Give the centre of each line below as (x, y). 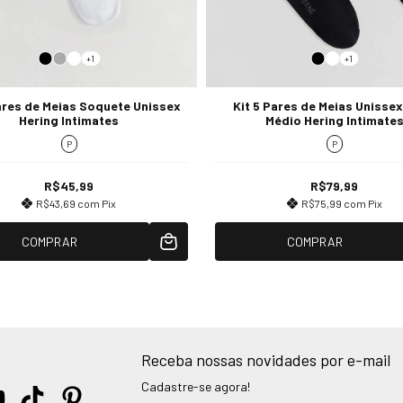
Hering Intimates (69, 121)
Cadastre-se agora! (195, 386)
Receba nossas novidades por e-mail (265, 359)
